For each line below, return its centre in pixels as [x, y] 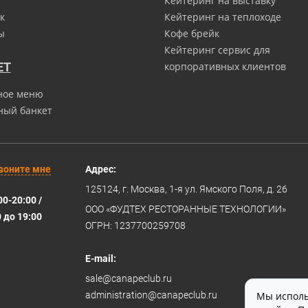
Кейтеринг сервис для [217, 50]
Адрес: [101, 169]
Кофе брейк [192, 33]
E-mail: [101, 258]
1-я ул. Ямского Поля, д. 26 [228, 189]
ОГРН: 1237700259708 [135, 225]
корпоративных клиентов [225, 66]
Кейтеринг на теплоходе [223, 17]
